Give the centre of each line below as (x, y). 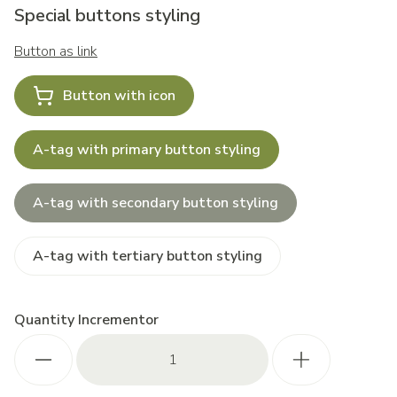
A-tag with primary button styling (147, 150)
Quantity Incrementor (86, 320)
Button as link (56, 51)
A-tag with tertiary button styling (148, 256)
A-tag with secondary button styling (156, 203)
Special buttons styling (107, 16)
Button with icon (119, 96)
